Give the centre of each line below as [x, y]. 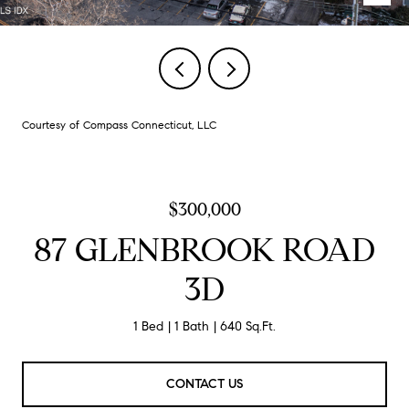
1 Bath [192, 326]
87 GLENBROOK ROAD [204, 250]
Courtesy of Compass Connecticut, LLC [119, 125]
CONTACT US [204, 383]
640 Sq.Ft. [248, 326]
